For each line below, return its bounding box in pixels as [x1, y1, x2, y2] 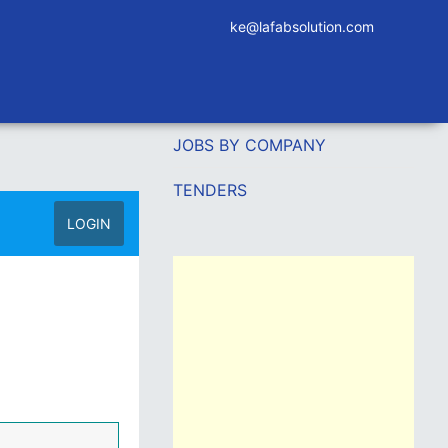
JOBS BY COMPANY [172, 135, 326, 155]
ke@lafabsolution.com [230, 18, 374, 35]
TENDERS [172, 180, 247, 200]
